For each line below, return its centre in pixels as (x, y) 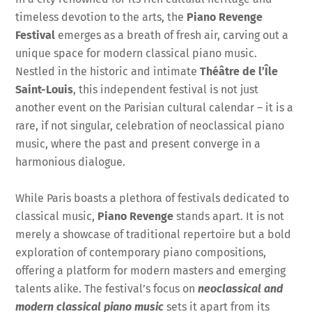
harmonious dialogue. (71, 162)
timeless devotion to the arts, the (101, 17)
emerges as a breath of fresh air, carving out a (173, 35)
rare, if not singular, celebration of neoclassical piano (150, 125)
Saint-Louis (45, 89)
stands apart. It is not (229, 216)
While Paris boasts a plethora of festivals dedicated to (153, 198)
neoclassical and (241, 288)
